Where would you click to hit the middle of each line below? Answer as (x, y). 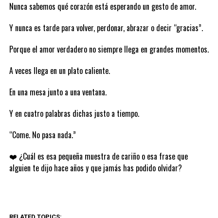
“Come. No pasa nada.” (42, 135)
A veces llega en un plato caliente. (59, 71)
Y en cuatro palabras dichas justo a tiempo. (74, 113)
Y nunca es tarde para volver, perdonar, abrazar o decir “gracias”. (106, 28)
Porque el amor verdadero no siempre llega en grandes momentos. (109, 49)
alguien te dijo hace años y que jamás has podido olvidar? (95, 168)
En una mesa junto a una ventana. (58, 92)
